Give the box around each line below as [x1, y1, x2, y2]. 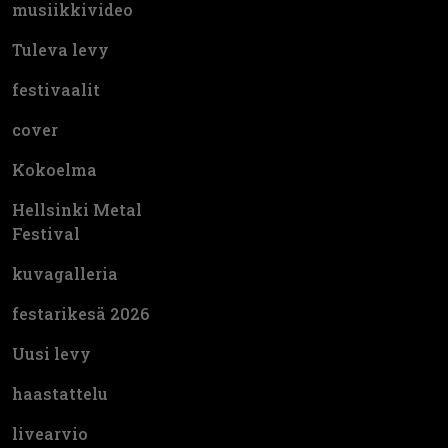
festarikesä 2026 [12, 302, 149, 324]
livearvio [12, 422, 88, 444]
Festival [12, 222, 80, 244]
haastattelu [12, 382, 108, 404]
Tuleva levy [12, 38, 109, 60]
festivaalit [12, 78, 100, 100]
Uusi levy [12, 342, 91, 364]
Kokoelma [12, 158, 97, 180]
